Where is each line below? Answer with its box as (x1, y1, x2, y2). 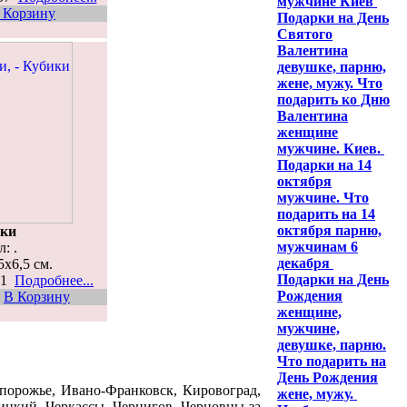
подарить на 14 (277, 206, 375, 222)
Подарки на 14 (277, 157, 372, 173)
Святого (277, 26, 333, 42)
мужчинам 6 (277, 239, 358, 254)
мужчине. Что (277, 190, 369, 205)
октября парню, (277, 223, 382, 238)
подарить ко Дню (277, 92, 390, 107)
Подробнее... (15, 272, 94, 288)
